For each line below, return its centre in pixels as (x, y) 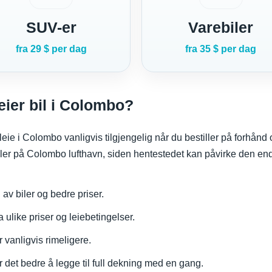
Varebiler (221, 28)
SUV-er (51, 28)
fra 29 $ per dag (51, 49)
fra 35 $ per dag (221, 49)
